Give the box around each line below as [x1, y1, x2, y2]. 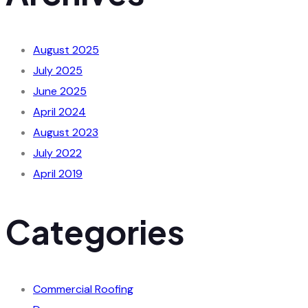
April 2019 [33, 166, 82, 181]
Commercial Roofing [33, 281, 133, 296]
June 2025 [33, 84, 87, 99]
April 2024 [33, 104, 86, 120]
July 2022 [33, 146, 82, 161]
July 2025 [33, 63, 82, 78]
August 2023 [33, 125, 98, 140]
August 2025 [33, 43, 99, 58]
